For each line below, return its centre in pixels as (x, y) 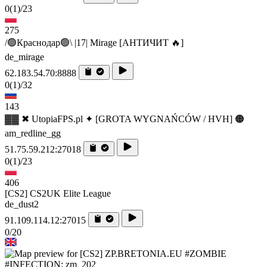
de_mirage (24, 57)
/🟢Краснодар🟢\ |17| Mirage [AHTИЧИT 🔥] (94, 42)
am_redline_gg (33, 133)
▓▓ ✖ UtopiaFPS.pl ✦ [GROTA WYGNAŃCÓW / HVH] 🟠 (125, 119)
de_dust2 (22, 204)
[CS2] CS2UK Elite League (58, 193)
